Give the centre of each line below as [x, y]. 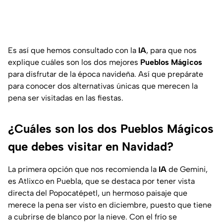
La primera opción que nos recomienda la [83, 169]
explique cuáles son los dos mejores [74, 62]
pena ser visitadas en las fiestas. [66, 98]
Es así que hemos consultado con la [73, 50]
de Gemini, [187, 169]
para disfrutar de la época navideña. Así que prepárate [106, 74]
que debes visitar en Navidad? [91, 146]
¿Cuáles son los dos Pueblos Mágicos [111, 128]
